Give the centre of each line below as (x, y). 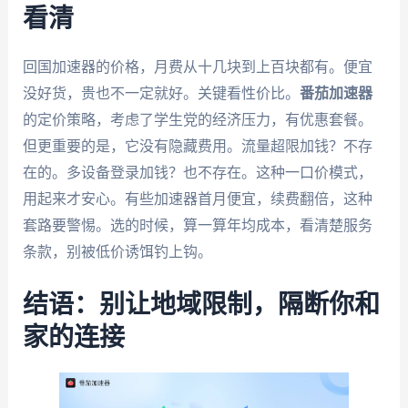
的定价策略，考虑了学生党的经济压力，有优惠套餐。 (197, 119)
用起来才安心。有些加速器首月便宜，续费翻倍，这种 (197, 199)
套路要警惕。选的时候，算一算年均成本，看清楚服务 (197, 225)
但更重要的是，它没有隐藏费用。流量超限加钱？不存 (197, 146)
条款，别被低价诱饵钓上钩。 (117, 251)
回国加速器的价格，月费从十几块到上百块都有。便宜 (197, 66)
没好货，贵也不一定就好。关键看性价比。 (161, 93)
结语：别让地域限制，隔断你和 (201, 305)
